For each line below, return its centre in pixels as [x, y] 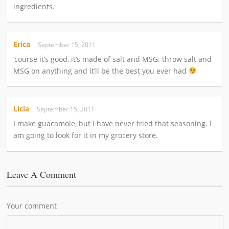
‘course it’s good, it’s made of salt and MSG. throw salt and [113, 59]
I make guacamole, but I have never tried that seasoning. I [113, 124]
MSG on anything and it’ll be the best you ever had [101, 71]
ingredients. [34, 6]
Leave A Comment [42, 174]
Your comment [32, 205]
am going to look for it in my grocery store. [86, 135]
